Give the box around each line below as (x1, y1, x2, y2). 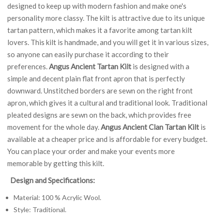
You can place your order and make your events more (7, 146, 175, 155)
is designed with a (131, 62, 189, 71)
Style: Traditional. (13, 205, 66, 214)
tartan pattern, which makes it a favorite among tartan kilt (7, 25, 192, 34)
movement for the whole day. (7, 122, 101, 131)
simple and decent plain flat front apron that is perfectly (7, 74, 185, 83)
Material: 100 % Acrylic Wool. (13, 193, 101, 201)
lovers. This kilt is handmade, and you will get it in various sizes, (7, 37, 208, 46)
